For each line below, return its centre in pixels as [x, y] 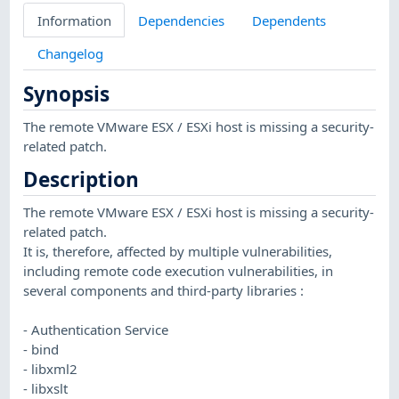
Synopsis [67, 94]
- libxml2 [51, 368]
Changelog [70, 53]
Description [81, 180]
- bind [41, 349]
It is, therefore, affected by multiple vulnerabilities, [178, 251]
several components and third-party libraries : [164, 290]
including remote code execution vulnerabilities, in [179, 270]
